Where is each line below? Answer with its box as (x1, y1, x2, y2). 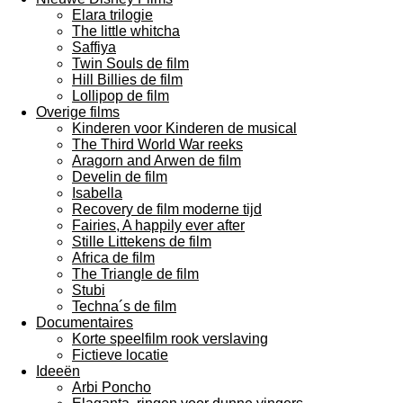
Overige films (36, 104, 120, 120)
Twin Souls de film (72, 56, 189, 71)
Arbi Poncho (72, 380, 151, 395)
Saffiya (72, 40, 116, 55)
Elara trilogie (72, 7, 153, 22)
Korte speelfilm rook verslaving (72, 331, 268, 346)
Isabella (72, 185, 122, 201)
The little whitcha (72, 23, 180, 39)
